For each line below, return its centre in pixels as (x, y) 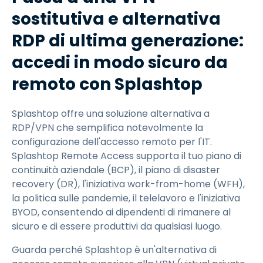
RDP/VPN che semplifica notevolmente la (107, 128)
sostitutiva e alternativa (116, 19)
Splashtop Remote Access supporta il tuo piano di (127, 156)
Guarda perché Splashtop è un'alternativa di (114, 250)
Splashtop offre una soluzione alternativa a (111, 114)
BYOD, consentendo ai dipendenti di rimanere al (121, 213)
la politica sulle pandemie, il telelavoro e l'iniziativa (126, 198)
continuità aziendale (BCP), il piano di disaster (116, 170)
